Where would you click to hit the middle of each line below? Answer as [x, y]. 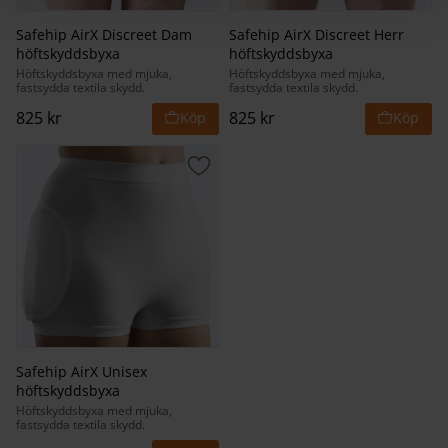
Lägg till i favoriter [264, 175]
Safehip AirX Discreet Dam [104, 35]
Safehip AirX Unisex [81, 372]
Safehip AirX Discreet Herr [316, 35]
